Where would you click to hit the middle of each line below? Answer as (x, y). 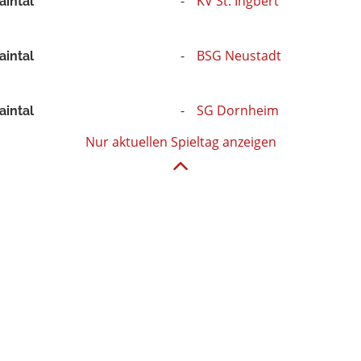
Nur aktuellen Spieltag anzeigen (180, 141)
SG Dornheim (237, 110)
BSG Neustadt (239, 55)
